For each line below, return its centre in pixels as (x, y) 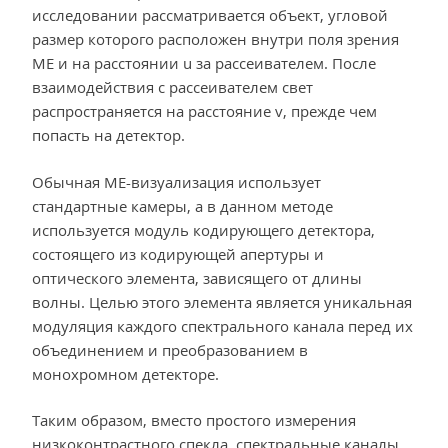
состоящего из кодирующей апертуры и (178, 253)
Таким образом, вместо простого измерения (194, 420)
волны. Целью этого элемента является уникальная (222, 301)
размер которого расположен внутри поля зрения (215, 39)
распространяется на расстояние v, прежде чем (204, 111)
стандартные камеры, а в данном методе (182, 205)
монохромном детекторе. (125, 373)
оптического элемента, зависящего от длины (197, 277)
